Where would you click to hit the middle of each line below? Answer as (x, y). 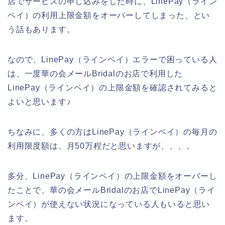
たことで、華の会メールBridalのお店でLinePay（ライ (111, 190)
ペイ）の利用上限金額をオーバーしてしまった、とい (109, 15)
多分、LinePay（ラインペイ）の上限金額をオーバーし (113, 176)
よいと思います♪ (39, 101)
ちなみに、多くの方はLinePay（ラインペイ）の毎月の (113, 132)
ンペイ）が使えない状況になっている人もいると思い (109, 204)
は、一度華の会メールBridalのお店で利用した (95, 73)
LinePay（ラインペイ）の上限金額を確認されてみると (113, 87)
